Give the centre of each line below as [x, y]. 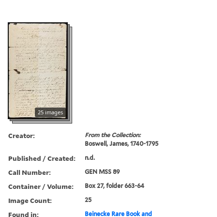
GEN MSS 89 [102, 171]
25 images [50, 112]
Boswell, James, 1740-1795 [122, 143]
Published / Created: [42, 158]
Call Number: [30, 172]
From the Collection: [113, 135]
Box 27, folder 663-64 [115, 186]
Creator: [22, 135]
